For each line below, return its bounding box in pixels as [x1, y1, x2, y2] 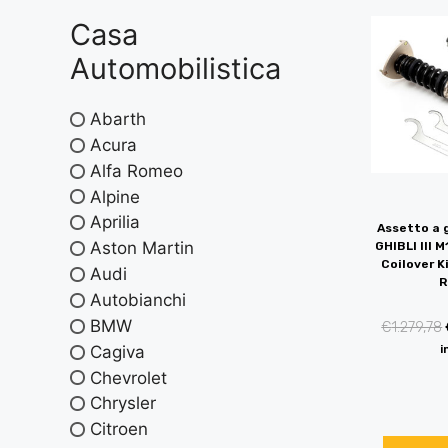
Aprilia [90, 212, 140, 233]
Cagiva [90, 341, 145, 362]
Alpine [90, 186, 140, 207]
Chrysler [90, 393, 156, 414]
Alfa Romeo [90, 160, 183, 181]
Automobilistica [70, 51, 281, 86]
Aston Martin [90, 238, 194, 259]
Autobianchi [90, 289, 186, 310]
